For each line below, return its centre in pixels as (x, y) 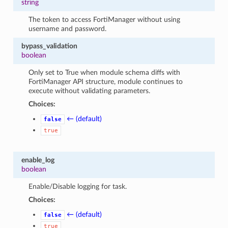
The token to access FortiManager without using (105, 19)
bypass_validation (49, 46)
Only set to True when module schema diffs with (105, 72)
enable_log (38, 160)
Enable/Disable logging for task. (78, 186)
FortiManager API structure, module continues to (106, 81)
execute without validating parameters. (90, 91)
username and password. (68, 28)
